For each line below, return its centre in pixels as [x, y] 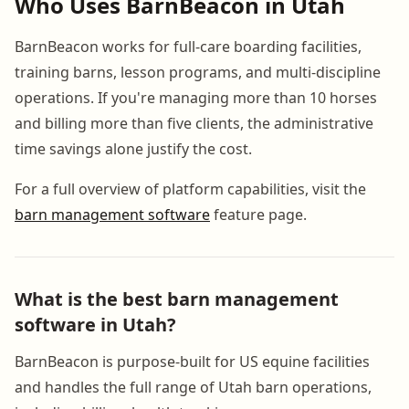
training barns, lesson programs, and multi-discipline [198, 72]
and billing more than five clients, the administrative [194, 123]
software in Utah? [95, 324]
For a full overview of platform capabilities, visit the [190, 189]
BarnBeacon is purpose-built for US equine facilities [192, 361]
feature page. [258, 214]
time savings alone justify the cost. [133, 148]
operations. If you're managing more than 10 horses [196, 97]
